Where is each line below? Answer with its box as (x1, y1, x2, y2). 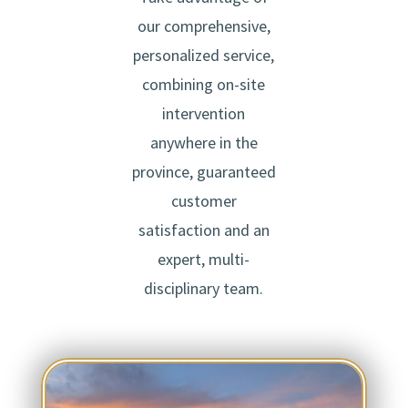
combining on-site (142, 73, 266, 95)
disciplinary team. (144, 277, 264, 299)
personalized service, (133, 44, 275, 66)
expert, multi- (158, 248, 250, 270)
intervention (162, 102, 246, 124)
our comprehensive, (137, 15, 270, 36)
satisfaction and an (138, 219, 270, 240)
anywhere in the (149, 131, 258, 153)
